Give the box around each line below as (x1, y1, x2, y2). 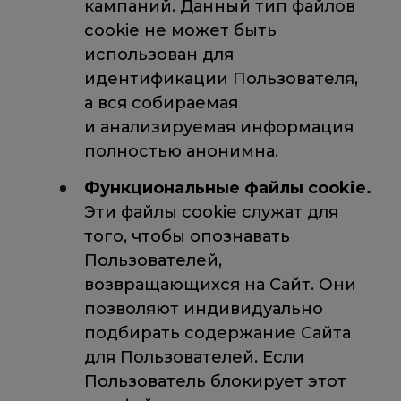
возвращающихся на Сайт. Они (83, 275, 356, 295)
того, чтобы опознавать (83, 226, 290, 247)
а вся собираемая (83, 92, 238, 113)
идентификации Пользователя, (83, 68, 358, 89)
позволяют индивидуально (83, 299, 323, 320)
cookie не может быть (83, 20, 277, 40)
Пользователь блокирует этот (83, 371, 346, 392)
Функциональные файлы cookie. (83, 178, 371, 199)
